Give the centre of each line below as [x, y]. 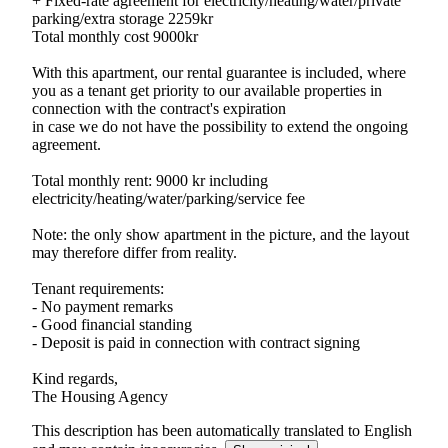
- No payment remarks [102, 306]
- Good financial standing [112, 324]
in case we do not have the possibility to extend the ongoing [220, 126]
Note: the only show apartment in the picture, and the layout [220, 234]
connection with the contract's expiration [159, 108]
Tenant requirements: [98, 288]
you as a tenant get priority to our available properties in [207, 90]
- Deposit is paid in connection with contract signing [196, 342]
